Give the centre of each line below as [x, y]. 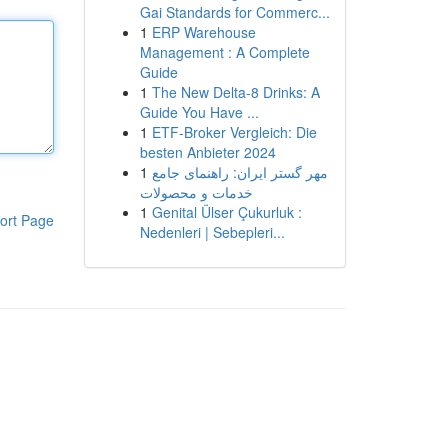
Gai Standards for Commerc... [234, 12]
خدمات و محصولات [196, 192]
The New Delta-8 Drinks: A [235, 92]
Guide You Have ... [199, 112]
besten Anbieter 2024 [207, 152]
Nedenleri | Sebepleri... [212, 232]
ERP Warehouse [203, 32]
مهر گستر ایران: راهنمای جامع [239, 172]
